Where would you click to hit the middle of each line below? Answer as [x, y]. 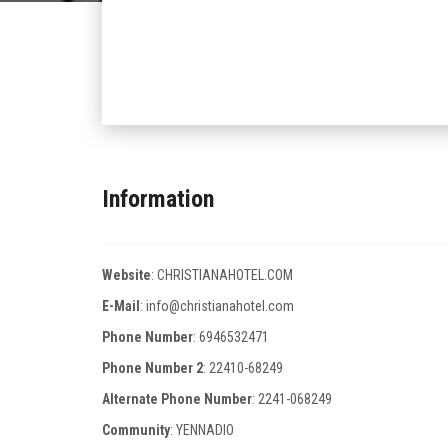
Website [126, 275]
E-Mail [121, 306]
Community [136, 430]
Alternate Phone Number [177, 399]
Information [158, 199]
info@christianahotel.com [220, 306]
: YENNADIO [202, 430]
